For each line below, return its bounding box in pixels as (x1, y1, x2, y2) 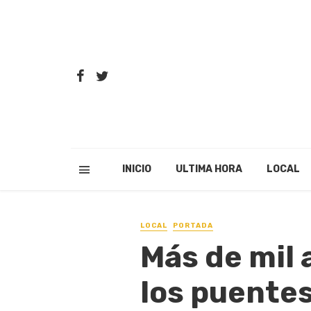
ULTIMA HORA (175, 163, 242, 175)
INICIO (121, 163, 151, 175)
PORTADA (173, 221, 213, 230)
